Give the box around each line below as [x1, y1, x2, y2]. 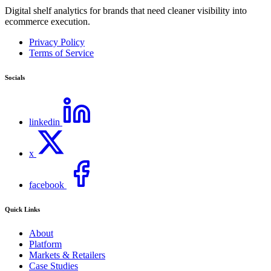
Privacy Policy [29, 36, 85, 47]
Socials [5, 73, 25, 81]
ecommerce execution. [5, 16, 90, 27]
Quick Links [5, 205, 40, 213]
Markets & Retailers [29, 249, 105, 260]
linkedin [29, 116, 60, 127]
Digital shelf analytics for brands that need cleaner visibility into [5, 5, 247, 16]
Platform [29, 238, 62, 249]
